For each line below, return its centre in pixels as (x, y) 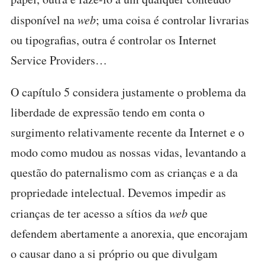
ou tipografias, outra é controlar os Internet (114, 40)
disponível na (44, 20)
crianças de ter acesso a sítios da (90, 213)
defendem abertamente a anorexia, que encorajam (129, 233)
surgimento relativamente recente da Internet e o (127, 132)
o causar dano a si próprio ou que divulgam (114, 253)
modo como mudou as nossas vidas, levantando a (128, 152)
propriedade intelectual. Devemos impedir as (118, 193)
